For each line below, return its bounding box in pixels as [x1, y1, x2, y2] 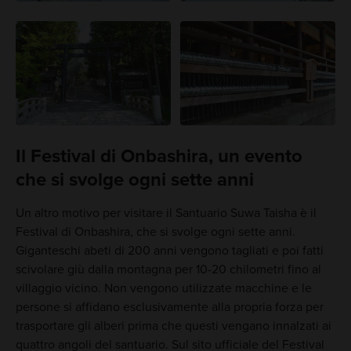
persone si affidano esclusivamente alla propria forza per [15, 299, 324, 315]
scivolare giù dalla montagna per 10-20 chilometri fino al [15, 261, 321, 277]
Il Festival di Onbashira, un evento [15, 144, 302, 168]
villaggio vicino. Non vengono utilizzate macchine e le [15, 280, 312, 296]
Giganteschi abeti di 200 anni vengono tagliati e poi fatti [15, 242, 324, 259]
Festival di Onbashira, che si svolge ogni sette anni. [15, 223, 295, 240]
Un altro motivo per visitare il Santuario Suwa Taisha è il [15, 204, 317, 221]
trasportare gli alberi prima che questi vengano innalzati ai [15, 317, 331, 334]
